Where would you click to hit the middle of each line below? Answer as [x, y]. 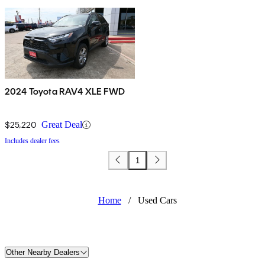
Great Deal [62, 125]
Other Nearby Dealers [43, 253]
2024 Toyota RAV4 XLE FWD [65, 92]
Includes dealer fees [32, 141]
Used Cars [157, 201]
